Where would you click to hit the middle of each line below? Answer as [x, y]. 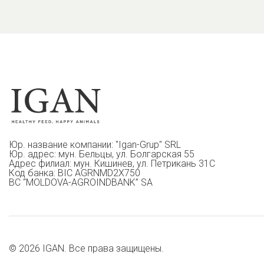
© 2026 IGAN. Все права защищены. [86, 248]
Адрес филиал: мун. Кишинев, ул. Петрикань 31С [112, 164]
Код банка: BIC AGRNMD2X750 [75, 173]
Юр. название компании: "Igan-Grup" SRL [95, 145]
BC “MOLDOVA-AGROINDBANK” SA [81, 183]
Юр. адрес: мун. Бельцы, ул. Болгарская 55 [102, 154]
